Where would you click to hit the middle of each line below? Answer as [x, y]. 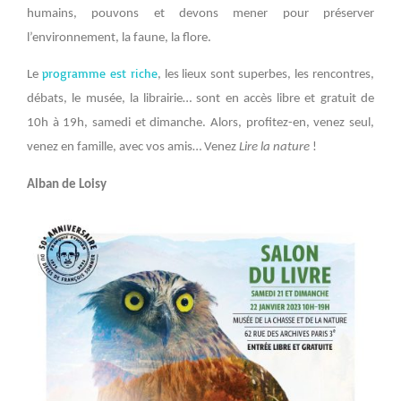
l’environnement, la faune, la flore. [120, 38]
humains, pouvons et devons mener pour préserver [200, 13]
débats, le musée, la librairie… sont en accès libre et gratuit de [200, 99]
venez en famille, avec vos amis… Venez [133, 148]
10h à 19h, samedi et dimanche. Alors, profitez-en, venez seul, [200, 124]
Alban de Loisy [67, 184]
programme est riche [99, 73]
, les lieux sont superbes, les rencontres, [266, 75]
